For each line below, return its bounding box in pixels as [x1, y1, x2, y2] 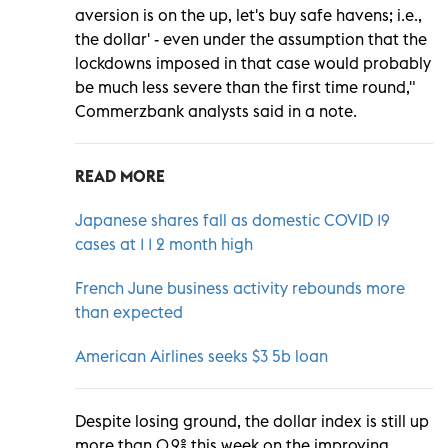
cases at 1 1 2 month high [75, 233, 253, 254]
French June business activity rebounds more [75, 277, 405, 298]
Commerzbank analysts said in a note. [75, 100, 357, 121]
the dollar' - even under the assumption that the [75, 28, 427, 49]
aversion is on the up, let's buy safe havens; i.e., [75, 4, 422, 25]
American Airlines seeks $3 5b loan [75, 345, 328, 366]
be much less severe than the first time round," [75, 76, 416, 97]
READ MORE [75, 165, 165, 186]
